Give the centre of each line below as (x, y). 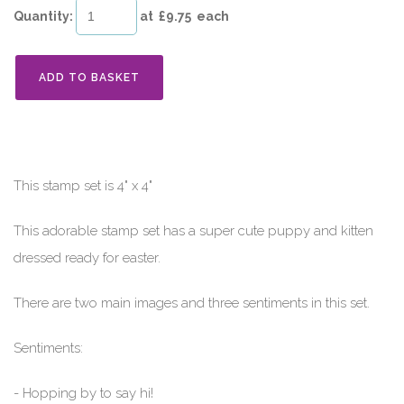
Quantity (41, 17)
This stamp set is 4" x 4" (83, 185)
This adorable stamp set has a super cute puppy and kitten (193, 230)
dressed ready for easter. (87, 257)
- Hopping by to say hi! (83, 393)
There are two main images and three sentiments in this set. (192, 303)
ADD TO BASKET (89, 78)
